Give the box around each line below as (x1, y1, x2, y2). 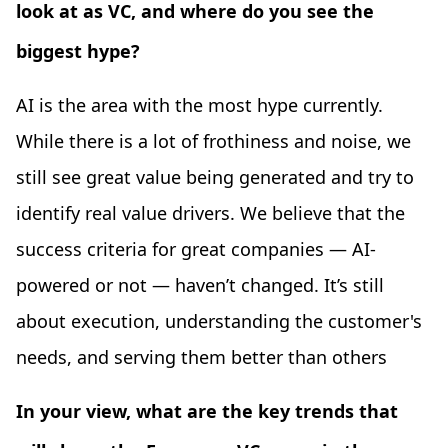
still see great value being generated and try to (16, 165, 414, 190)
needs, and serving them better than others (16, 345, 387, 370)
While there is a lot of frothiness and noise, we (16, 129, 411, 154)
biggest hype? (16, 39, 140, 64)
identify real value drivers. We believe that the (16, 201, 405, 226)
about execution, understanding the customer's (16, 309, 422, 334)
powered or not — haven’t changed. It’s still (16, 273, 384, 298)
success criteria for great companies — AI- (16, 237, 376, 262)
